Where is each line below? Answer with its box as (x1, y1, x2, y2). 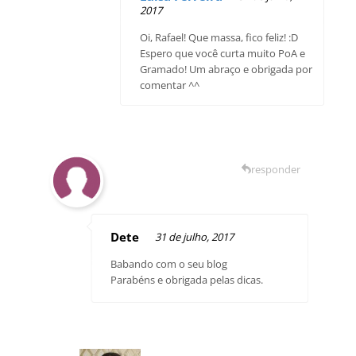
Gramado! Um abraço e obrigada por (140, 61, 313, 76)
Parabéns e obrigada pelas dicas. (110, 272, 264, 287)
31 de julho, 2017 (155, 229, 234, 244)
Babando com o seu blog (110, 256, 228, 271)
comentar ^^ (140, 77, 200, 92)
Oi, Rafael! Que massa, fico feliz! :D (140, 29, 299, 44)
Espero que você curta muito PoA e (140, 45, 306, 60)
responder (251, 161, 300, 176)
